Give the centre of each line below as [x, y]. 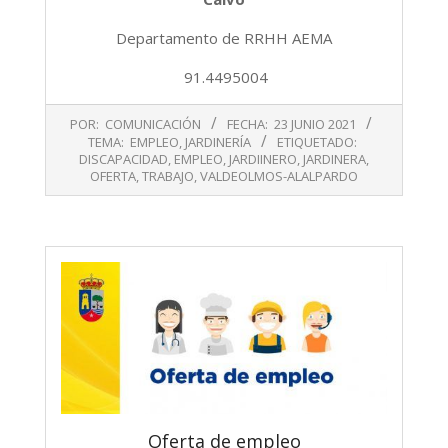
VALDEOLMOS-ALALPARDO [279, 176]
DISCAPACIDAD [123, 159]
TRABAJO [168, 176]
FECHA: [247, 124]
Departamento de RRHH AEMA [224, 38]
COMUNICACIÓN [152, 124]
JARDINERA [334, 159]
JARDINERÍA [218, 142]
